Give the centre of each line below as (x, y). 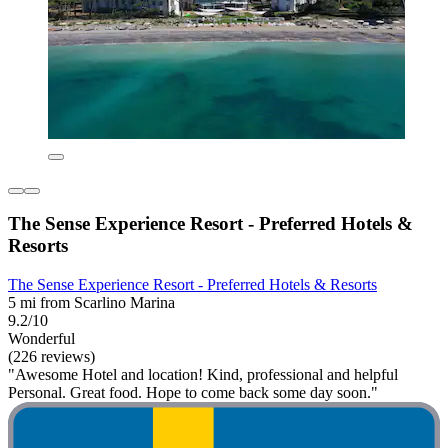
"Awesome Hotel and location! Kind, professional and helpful (203, 375)
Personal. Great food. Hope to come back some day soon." (193, 393)
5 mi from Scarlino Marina (91, 303)
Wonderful (41, 339)
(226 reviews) (51, 357)
